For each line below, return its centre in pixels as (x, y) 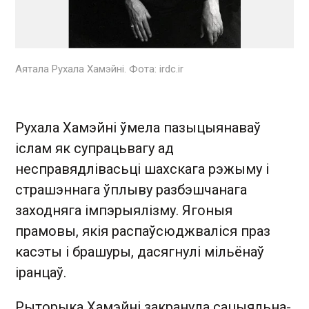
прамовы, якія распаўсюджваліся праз (143, 231)
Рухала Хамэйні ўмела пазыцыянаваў (138, 127)
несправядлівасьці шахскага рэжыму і (142, 169)
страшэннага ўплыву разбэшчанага (131, 189)
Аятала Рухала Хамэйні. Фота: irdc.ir (99, 69)
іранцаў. (41, 272)
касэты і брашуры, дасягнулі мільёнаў (140, 251)
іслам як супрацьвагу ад (94, 148)
